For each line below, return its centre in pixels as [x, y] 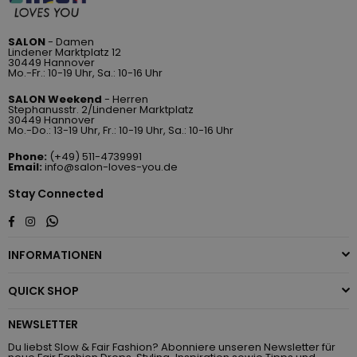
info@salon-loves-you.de [111, 167]
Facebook [40, 220]
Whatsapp [84, 220]
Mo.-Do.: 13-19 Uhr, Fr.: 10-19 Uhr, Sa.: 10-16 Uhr [121, 131]
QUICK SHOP [43, 291]
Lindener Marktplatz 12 [65, 53]
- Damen [71, 42]
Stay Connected [56, 194]
